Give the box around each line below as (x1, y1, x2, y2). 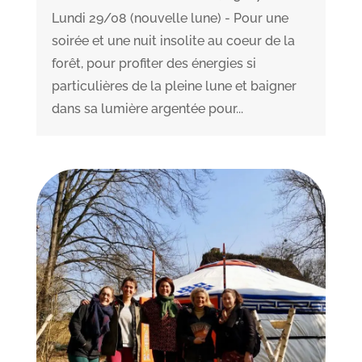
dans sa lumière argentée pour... (51, 100, 243, 116)
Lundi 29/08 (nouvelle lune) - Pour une (51, 10, 288, 26)
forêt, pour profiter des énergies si (51, 55, 256, 71)
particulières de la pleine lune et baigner (51, 78, 297, 94)
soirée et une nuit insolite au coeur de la (51, 32, 295, 48)
